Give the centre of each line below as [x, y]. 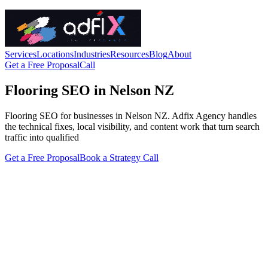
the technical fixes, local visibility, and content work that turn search [132, 126]
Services [21, 54]
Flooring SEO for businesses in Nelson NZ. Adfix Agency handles [131, 115]
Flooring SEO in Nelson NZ [89, 90]
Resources [130, 54]
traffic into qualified [42, 137]
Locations [55, 54]
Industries [92, 54]
